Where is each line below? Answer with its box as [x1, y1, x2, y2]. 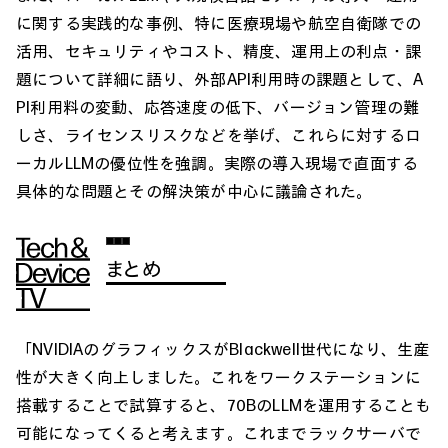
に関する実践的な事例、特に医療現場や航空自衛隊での [16, 12, 422, 33]
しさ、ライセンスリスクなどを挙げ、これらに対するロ [16, 124, 422, 145]
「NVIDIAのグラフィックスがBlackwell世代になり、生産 [16, 338, 430, 359]
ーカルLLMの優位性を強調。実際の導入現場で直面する [16, 152, 419, 173]
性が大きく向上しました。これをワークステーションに [16, 366, 421, 387]
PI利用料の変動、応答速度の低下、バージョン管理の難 [16, 96, 420, 117]
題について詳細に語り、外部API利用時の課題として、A [16, 68, 424, 89]
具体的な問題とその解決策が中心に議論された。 [16, 180, 373, 201]
